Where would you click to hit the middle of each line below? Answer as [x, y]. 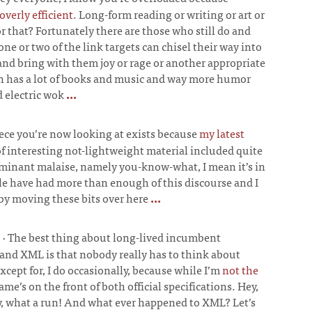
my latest [222, 133]
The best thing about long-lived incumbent [114, 237]
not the [240, 270]
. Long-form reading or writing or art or [169, 14]
